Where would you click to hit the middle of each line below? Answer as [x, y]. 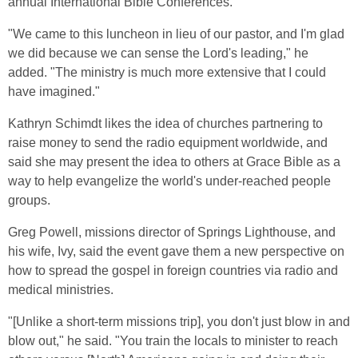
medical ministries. [61, 290]
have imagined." [54, 91]
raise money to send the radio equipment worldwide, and [168, 143]
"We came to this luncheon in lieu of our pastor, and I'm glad [176, 34]
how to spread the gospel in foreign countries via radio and [173, 270]
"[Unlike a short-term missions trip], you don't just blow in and [179, 322]
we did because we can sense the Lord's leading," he [158, 53]
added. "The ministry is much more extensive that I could [167, 72]
